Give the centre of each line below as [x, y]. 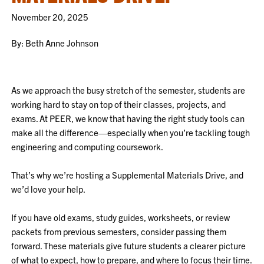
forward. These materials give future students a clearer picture [129, 245]
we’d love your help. [49, 189]
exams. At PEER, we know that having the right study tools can [128, 118]
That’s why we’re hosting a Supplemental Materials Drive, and [128, 175]
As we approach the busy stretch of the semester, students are [128, 90]
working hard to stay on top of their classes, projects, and [119, 104]
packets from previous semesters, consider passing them [119, 231]
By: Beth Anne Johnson [55, 43]
